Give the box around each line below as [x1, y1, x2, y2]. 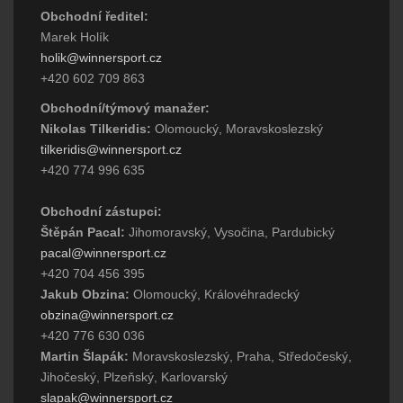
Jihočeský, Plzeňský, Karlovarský [40, 370, 228, 384]
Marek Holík [40, 30, 109, 44]
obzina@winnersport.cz [40, 308, 174, 322]
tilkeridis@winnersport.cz [40, 142, 182, 157]
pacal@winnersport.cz [40, 246, 166, 260]
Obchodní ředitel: [40, 9, 148, 23]
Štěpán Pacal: [40, 225, 125, 239]
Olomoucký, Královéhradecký [130, 287, 300, 301]
